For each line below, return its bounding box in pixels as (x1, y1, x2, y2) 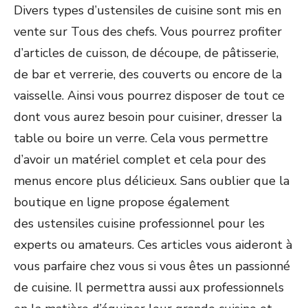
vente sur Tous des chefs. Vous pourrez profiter (14, 23, 282, 40)
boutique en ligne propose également (14, 193, 230, 210)
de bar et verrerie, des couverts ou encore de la (14, 65, 282, 82)
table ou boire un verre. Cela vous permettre (14, 129, 268, 146)
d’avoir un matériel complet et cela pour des (14, 151, 266, 168)
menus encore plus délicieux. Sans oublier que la (14, 172, 289, 189)
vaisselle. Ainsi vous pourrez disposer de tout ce (14, 87, 285, 104)
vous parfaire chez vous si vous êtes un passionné (14, 257, 290, 274)
